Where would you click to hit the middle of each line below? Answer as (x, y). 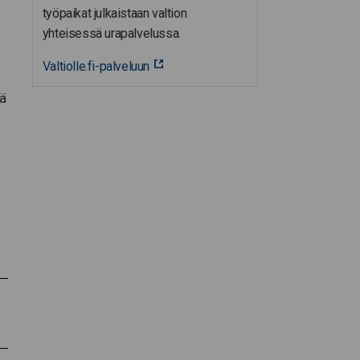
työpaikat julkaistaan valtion (115, 13)
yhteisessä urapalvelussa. (111, 33)
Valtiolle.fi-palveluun (96, 66)
